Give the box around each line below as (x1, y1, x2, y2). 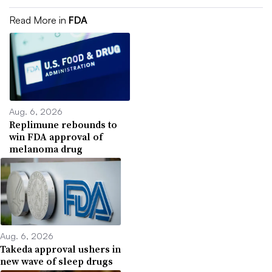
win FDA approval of (9, 129, 103, 143)
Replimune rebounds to (9, 117, 117, 131)
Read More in (9, 14, 69, 26)
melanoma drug (9, 141, 83, 155)
